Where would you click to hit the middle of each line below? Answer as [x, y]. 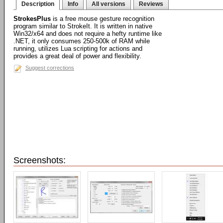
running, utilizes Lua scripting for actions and [78, 49]
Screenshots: [40, 160]
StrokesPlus [32, 19]
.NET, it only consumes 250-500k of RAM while [82, 41]
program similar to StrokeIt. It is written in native [83, 26]
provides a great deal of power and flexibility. [77, 56]
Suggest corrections [50, 68]
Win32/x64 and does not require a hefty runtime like [88, 34]
